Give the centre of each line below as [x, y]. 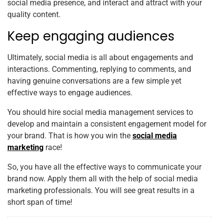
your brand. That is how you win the [70, 135]
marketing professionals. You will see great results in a [101, 190]
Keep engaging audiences [91, 36]
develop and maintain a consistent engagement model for [107, 124]
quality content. [34, 14]
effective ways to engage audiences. [70, 92]
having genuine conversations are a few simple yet [94, 81]
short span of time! [40, 202]
